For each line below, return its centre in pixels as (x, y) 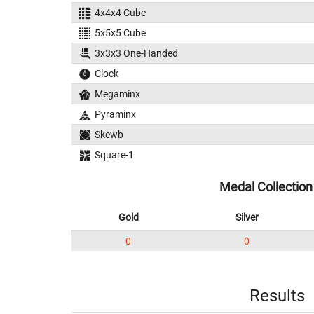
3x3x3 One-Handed (136, 53)
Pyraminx (115, 114)
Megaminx (117, 94)
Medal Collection (266, 187)
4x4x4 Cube (120, 13)
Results (277, 296)
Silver (247, 217)
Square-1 (114, 155)
